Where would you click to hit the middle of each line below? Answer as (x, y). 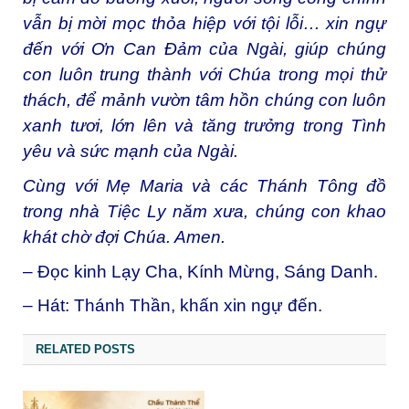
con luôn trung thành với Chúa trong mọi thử (204, 75)
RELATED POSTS (85, 349)
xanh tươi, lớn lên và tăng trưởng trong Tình (204, 126)
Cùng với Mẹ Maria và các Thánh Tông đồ (204, 185)
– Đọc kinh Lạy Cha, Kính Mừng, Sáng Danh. (200, 271)
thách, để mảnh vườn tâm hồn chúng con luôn (204, 100)
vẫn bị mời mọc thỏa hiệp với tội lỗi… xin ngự (204, 24)
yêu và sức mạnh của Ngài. (131, 152)
